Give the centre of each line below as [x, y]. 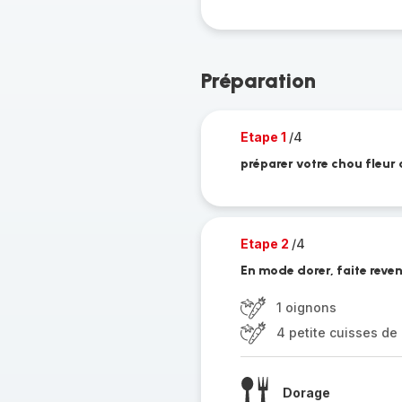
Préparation [258, 80]
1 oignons [306, 307]
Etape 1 [264, 137]
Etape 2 [266, 244]
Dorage [306, 392]
